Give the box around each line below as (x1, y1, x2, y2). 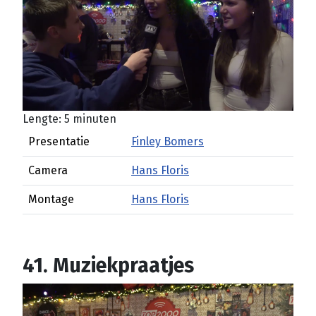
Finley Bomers (131, 135, 204, 148)
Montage (28, 193, 74, 206)
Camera (28, 164, 68, 177)
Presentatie (28, 135, 90, 148)
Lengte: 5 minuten (23, 112, 116, 126)
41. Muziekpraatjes (23, 253, 194, 278)
